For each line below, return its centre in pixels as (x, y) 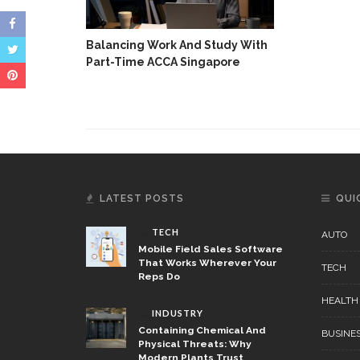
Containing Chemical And (202, 331)
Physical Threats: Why (195, 344)
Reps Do (159, 277)
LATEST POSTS (142, 199)
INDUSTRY (178, 313)
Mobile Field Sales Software (211, 250)
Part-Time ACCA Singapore (163, 62)
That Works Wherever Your (207, 263)
